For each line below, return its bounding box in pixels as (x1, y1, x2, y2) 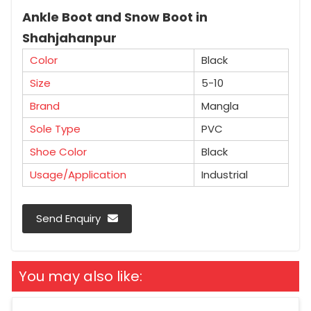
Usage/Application (30, 167, 126, 182)
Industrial (201, 167, 248, 182)
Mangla (201, 98, 239, 113)
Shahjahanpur (22, 28, 117, 47)
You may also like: (19, 266, 142, 286)
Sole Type (30, 121, 81, 136)
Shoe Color (30, 144, 87, 159)
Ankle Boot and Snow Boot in (22, 8, 208, 26)
